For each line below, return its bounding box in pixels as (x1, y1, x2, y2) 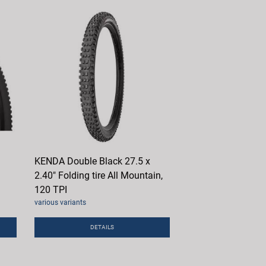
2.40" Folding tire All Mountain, (34, 170, 163, 182)
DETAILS (90, 224, 115, 231)
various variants (34, 198, 87, 207)
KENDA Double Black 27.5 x (34, 156, 151, 167)
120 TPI (34, 184, 68, 196)
